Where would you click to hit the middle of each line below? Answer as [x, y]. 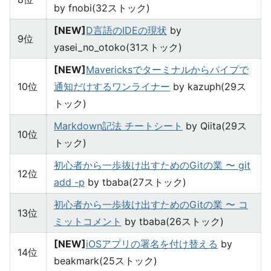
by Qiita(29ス [215, 126]
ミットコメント [88, 221]
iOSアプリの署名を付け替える [152, 244]
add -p [69, 182]
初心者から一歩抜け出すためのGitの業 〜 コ [151, 204]
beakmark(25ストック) [106, 261]
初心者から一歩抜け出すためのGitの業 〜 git [152, 165]
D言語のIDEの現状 [126, 30]
